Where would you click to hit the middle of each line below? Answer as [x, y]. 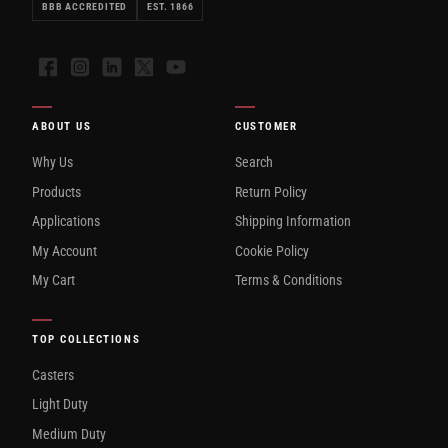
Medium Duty [69, 433]
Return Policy [271, 191]
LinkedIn [135, 65]
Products [56, 191]
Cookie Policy [272, 250]
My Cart [53, 280]
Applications [66, 221]
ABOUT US [62, 127]
